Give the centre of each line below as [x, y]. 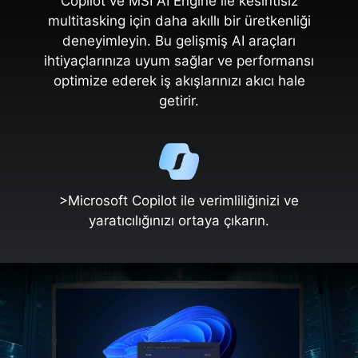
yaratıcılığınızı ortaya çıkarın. [179, 221]
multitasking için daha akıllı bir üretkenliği [179, 21]
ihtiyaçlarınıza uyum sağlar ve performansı [179, 61]
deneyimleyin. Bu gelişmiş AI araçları [179, 41]
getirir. [179, 101]
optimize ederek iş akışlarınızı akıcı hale [179, 81]
